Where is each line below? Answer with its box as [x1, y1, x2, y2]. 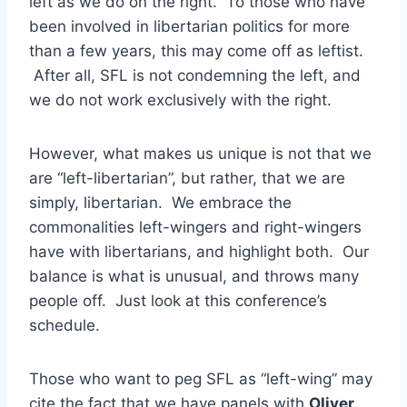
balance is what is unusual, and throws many [29, 266, 359, 285]
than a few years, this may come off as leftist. [29, 41, 363, 60]
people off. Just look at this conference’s [29, 291, 327, 310]
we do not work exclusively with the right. [29, 90, 332, 109]
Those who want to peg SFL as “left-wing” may [29, 369, 372, 388]
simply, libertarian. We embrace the [29, 193, 292, 212]
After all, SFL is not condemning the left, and [29, 65, 361, 84]
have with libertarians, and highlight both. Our [29, 242, 369, 261]
